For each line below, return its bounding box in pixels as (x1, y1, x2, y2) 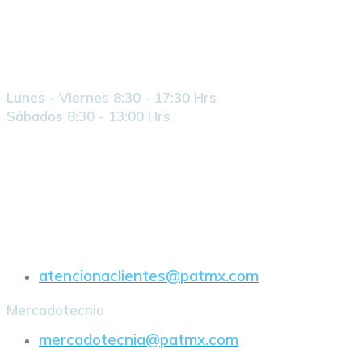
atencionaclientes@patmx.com (39, 266, 259, 286)
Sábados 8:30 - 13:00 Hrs (6, 107, 170, 124)
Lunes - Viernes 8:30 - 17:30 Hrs (6, 88, 217, 106)
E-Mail (6, 196, 54, 214)
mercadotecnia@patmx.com (39, 330, 238, 350)
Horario (6, 32, 62, 50)
